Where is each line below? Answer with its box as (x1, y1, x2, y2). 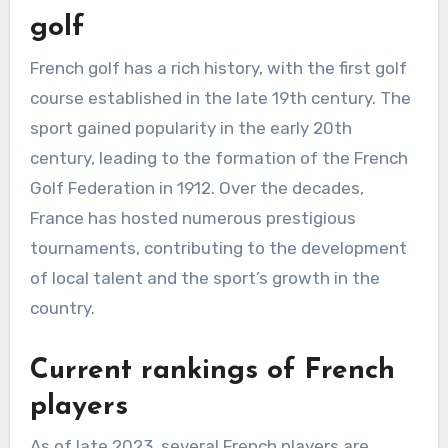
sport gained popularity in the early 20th (29, 117, 352, 138)
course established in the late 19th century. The (29, 87, 411, 108)
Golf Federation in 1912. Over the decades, (29, 177, 364, 198)
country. (29, 297, 95, 318)
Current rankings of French (29, 356, 395, 385)
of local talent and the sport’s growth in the (29, 267, 380, 288)
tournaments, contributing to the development (29, 237, 407, 258)
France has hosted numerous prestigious (29, 207, 356, 228)
